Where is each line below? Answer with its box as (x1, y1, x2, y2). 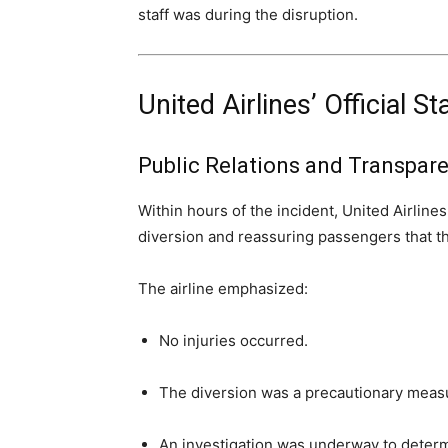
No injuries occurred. (159, 331, 308, 351)
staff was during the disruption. (138, 5, 358, 25)
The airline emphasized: (138, 279, 308, 299)
